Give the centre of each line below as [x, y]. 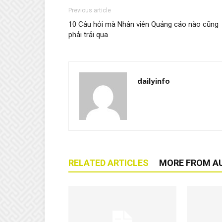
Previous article [90, 11]
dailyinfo [154, 81]
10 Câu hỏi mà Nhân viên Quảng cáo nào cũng [143, 25]
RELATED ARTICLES [109, 163]
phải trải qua [88, 35]
